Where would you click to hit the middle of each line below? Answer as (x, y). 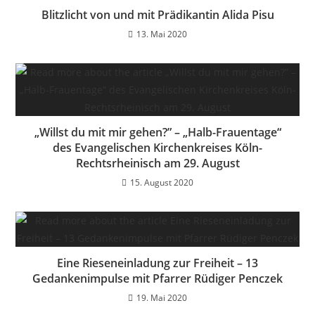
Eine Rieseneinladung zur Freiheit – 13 (157, 263)
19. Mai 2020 (162, 298)
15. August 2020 (162, 182)
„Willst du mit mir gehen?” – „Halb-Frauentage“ (157, 132)
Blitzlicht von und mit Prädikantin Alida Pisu (157, 15)
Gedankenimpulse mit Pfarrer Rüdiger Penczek (157, 278)
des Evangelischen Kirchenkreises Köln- (157, 148)
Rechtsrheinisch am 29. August (157, 163)
